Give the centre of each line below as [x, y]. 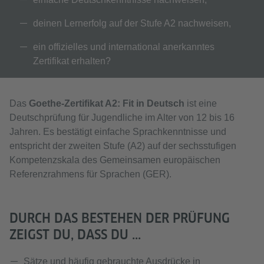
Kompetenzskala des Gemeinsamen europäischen [115, 160]
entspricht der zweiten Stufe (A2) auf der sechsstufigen [123, 146]
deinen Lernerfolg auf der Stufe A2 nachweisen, [132, 23]
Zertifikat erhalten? [72, 61]
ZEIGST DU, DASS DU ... [75, 235]
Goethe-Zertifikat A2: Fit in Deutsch [107, 103]
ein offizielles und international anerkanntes [124, 47]
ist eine [201, 103]
